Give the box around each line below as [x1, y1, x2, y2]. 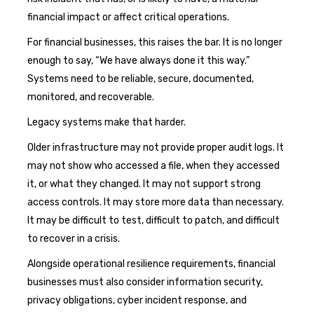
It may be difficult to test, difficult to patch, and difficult [27, 214, 280, 226]
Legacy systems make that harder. [27, 116, 186, 128]
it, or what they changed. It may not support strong [27, 177, 261, 190]
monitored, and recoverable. [27, 90, 154, 103]
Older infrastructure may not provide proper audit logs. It [27, 141, 284, 153]
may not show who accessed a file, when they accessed [27, 159, 280, 172]
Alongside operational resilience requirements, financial [27, 257, 275, 270]
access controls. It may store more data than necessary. [27, 196, 284, 208]
